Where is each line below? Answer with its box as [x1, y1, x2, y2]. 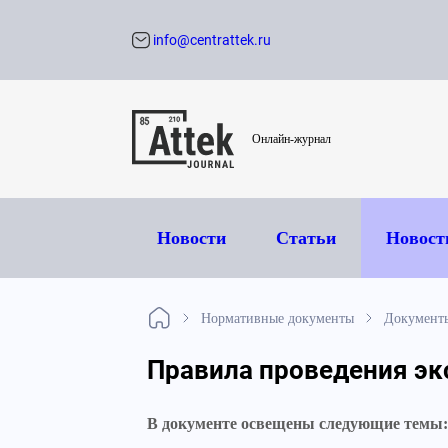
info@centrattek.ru [150, 32, 271, 48]
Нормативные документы [201, 310, 354, 326]
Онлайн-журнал [252, 132, 331, 146]
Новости [157, 227, 226, 248]
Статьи [276, 227, 336, 248]
